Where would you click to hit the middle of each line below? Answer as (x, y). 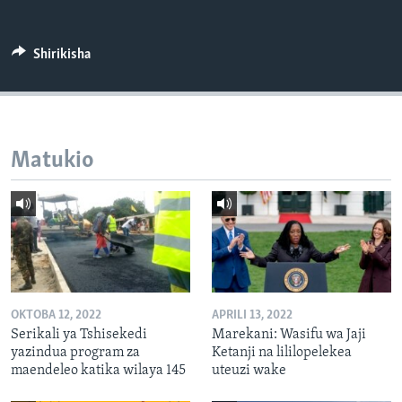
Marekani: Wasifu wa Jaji (289, 334)
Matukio (52, 161)
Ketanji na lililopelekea (282, 352)
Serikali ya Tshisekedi (79, 334)
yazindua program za (75, 352)
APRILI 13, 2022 (252, 315)
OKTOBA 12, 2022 (56, 315)
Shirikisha (61, 54)
